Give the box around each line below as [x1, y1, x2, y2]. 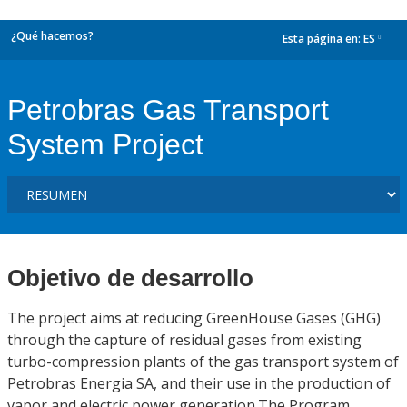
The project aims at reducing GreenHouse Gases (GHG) [7, 308, 381, 328]
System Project [7, 128, 203, 161]
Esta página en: [283, 31, 363, 47]
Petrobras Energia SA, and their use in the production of [7, 373, 391, 393]
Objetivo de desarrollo [7, 264, 253, 292]
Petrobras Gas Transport [7, 94, 329, 126]
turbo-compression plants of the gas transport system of [7, 352, 399, 372]
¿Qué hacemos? [11, 28, 94, 44]
